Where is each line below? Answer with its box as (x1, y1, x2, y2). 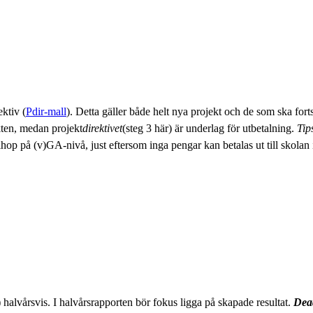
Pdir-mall (26, 105, 66, 117)
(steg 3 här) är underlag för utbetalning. (122, 122, 297, 134)
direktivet (82, 122, 122, 134)
